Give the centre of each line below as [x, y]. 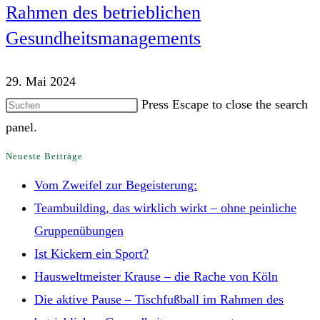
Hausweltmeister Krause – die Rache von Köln [156, 276]
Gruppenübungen [79, 230]
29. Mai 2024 [41, 82]
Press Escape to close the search [225, 105]
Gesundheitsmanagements [103, 39]
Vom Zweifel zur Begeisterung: [116, 185]
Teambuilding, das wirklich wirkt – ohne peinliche [165, 207]
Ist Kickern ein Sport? [91, 253]
